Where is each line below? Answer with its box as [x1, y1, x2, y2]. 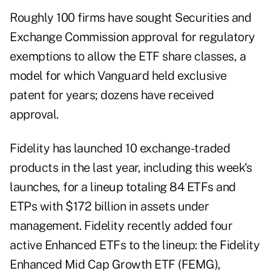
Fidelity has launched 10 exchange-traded [10, 141, 230, 156]
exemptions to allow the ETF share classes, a [10, 49, 246, 64]
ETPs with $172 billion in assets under [10, 199, 209, 214]
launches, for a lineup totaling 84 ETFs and [10, 180, 236, 195]
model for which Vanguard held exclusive [10, 68, 227, 83]
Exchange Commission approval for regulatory [10, 30, 255, 45]
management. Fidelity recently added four [10, 218, 232, 233]
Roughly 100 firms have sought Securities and [10, 10, 251, 25]
